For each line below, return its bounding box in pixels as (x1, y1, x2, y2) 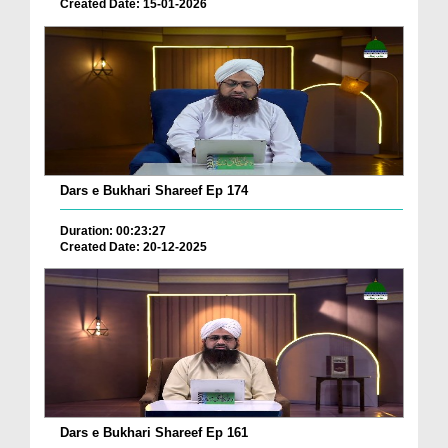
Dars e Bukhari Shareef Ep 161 (60, 425, 248, 441)
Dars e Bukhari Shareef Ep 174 (60, 182, 248, 198)
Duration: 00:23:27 (60, 223, 166, 238)
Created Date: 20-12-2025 (60, 239, 207, 254)
